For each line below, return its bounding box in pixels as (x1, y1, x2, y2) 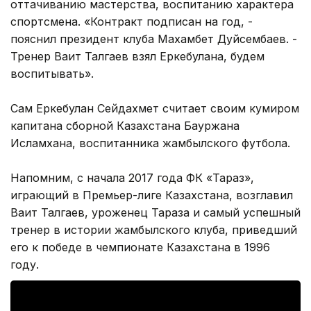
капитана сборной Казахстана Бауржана (10, 118, 239, 133)
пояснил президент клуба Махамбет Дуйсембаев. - (10, 31, 297, 46)
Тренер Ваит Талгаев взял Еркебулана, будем (10, 49, 264, 63)
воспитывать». (10, 66, 94, 81)
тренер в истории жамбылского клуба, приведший (10, 222, 297, 237)
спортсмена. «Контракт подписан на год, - (10, 14, 253, 28)
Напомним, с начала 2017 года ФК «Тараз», (10, 170, 254, 185)
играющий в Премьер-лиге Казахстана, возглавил (10, 187, 293, 202)
